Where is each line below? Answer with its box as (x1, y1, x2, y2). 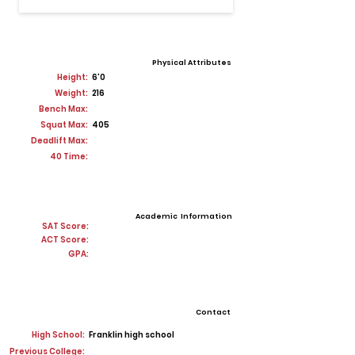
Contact (196, 307, 231, 317)
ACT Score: (41, 234, 89, 246)
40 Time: (50, 151, 88, 162)
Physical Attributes (152, 58, 231, 67)
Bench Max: (39, 103, 88, 115)
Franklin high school (89, 329, 174, 341)
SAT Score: (42, 220, 89, 232)
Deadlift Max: (31, 135, 88, 147)
